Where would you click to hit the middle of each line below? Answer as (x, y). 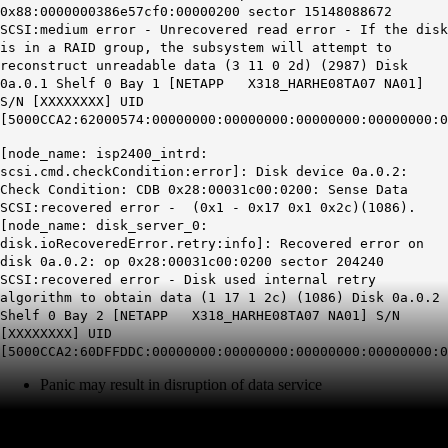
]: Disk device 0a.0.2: (320, 171)
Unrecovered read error (248, 29)
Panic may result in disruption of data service (181, 384)
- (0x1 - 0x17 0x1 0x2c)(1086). (292, 207)
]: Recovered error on (340, 243)
